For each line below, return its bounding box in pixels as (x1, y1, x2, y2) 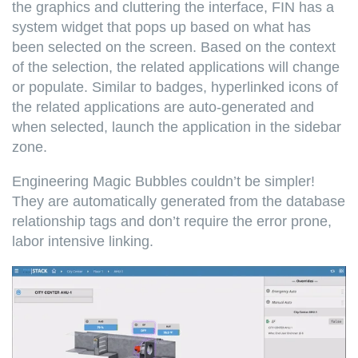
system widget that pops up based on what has (12, 18, 311, 35)
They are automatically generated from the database (12, 193, 345, 209)
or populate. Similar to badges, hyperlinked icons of (12, 78, 338, 95)
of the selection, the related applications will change (12, 58, 340, 75)
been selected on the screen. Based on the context (12, 38, 336, 55)
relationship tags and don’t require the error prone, (12, 213, 332, 229)
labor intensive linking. (12, 233, 153, 249)
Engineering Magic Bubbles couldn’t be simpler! (12, 173, 315, 189)
